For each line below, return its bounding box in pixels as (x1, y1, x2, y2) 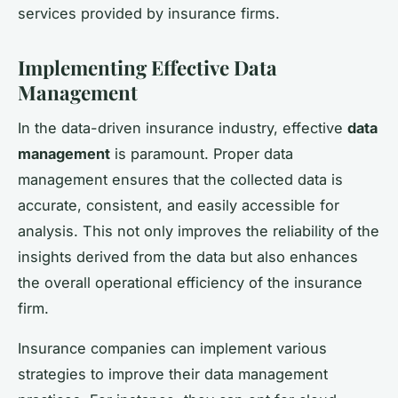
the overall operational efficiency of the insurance (18, 274, 362, 292)
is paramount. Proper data (110, 145, 293, 163)
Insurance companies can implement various (18, 339, 327, 358)
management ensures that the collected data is (18, 171, 343, 189)
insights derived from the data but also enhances (18, 248, 358, 267)
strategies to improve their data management (18, 365, 328, 384)
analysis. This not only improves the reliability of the (18, 222, 379, 241)
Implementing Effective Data (18, 53, 277, 81)
